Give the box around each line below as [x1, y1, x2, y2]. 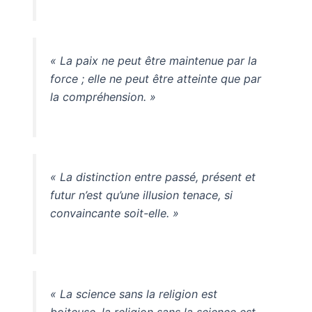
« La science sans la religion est [49, 287, 217, 302]
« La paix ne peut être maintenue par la [49, 53, 257, 68]
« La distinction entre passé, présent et [49, 170, 256, 185]
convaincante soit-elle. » [49, 206, 179, 221]
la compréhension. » [49, 89, 156, 104]
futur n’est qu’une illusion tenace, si [49, 188, 233, 203]
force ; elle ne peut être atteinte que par [49, 71, 261, 86]
